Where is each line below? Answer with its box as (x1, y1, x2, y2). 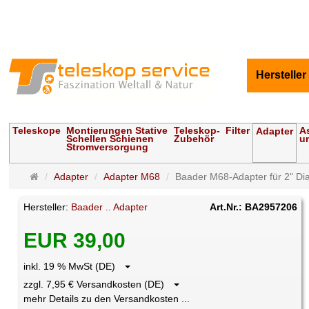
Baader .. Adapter (71, 201, 148, 213)
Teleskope (12, 125, 61, 137)
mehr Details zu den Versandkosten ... (23, 293, 190, 305)
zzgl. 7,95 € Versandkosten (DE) (23, 279, 173, 290)
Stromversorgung (66, 141, 149, 153)
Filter (226, 125, 250, 137)
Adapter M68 (103, 171, 161, 183)
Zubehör (174, 133, 215, 145)
